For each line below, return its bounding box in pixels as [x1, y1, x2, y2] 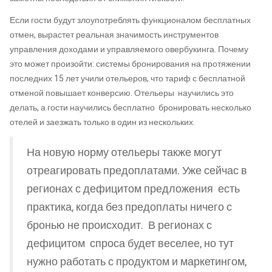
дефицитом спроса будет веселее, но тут [27, 236, 234, 251]
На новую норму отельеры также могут [27, 144, 222, 160]
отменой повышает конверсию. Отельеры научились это [10, 86, 234, 100]
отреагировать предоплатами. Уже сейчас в [27, 163, 247, 178]
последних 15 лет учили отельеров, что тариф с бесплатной [10, 72, 245, 85]
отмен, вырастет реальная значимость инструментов [10, 28, 219, 41]
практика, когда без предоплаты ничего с [27, 199, 232, 215]
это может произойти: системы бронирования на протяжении [10, 57, 251, 70]
